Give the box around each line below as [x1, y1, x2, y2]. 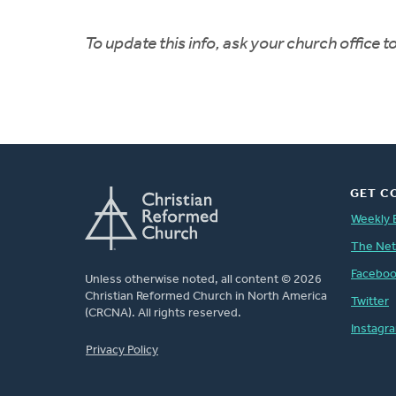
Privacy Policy [86, 343, 158, 357]
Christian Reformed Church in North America [85, 289, 327, 303]
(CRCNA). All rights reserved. [85, 306, 241, 320]
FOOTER [85, 332, 139, 346]
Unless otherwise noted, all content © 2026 [85, 272, 322, 286]
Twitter [351, 294, 389, 308]
